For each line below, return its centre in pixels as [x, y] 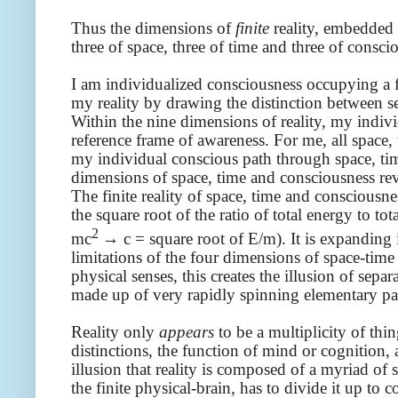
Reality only [115, 332]
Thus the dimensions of [153, 28]
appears [187, 332]
